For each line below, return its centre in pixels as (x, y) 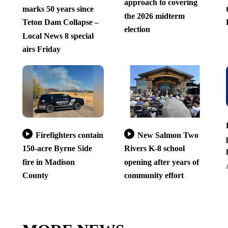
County (35, 176)
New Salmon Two (168, 135)
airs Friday (41, 49)
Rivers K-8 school (154, 149)
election (137, 29)
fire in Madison (48, 162)
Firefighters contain (69, 135)
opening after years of (161, 162)
